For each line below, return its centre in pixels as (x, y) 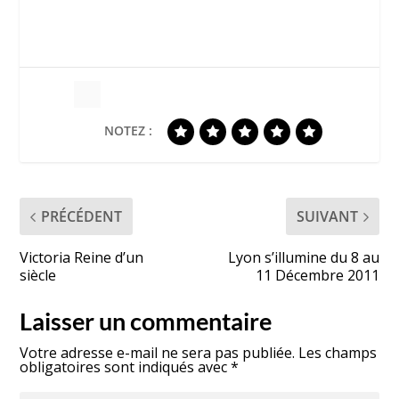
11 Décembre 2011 (317, 276)
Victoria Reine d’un (82, 258)
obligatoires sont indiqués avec (126, 367)
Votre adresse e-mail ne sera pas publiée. (158, 353)
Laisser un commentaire (146, 322)
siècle (38, 276)
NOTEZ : (128, 131)
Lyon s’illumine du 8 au (303, 258)
